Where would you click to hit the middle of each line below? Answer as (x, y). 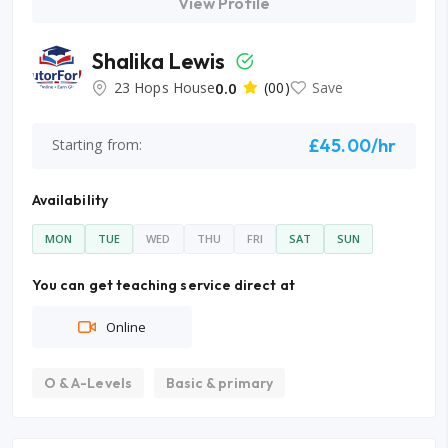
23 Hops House (165, 87)
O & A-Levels (88, 382)
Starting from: (97, 144)
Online (126, 326)
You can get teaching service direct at (163, 284)
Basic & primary (219, 382)
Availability (70, 199)
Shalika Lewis (161, 60)
